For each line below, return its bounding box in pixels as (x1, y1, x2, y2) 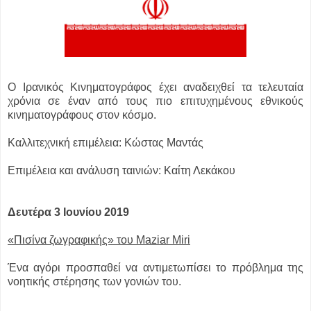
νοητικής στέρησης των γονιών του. (8, 276, 181, 288)
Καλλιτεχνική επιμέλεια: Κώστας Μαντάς (8, 137, 206, 149)
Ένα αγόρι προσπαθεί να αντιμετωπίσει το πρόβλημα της (8, 262, 303, 274)
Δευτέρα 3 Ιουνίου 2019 (8, 206, 129, 219)
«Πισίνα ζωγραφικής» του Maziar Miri (8, 234, 190, 246)
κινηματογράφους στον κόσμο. (8, 109, 156, 121)
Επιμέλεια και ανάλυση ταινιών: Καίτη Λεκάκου (8, 165, 235, 177)
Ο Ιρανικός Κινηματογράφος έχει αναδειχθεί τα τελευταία (8, 81, 303, 94)
